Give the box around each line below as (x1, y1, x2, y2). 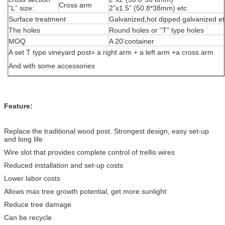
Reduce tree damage (4, 200, 71, 208)
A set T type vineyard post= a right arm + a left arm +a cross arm (9, 48, 213, 56)
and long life (4, 135, 43, 143)
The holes (9, 26, 40, 34)
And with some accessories (9, 61, 95, 70)
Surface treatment (9, 15, 66, 23)
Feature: (4, 101, 33, 110)
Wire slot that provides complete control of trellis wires (4, 148, 175, 156)
